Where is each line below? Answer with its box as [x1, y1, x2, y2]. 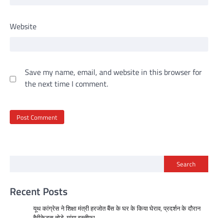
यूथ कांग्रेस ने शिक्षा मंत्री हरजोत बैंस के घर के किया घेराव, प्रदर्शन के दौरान [33, 203, 200, 214]
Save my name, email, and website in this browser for [25, 66, 202, 78]
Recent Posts [10, 183, 68, 200]
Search [177, 159, 196, 169]
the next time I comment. [25, 77, 108, 90]
